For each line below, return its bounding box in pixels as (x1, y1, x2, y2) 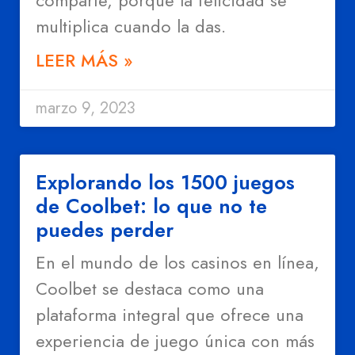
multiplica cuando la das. (36, 13, 226, 40)
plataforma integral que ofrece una (36, 302, 303, 328)
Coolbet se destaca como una (36, 276, 264, 302)
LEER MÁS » (36, 48, 132, 74)
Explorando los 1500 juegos (36, 168, 295, 197)
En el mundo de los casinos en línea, (36, 250, 319, 276)
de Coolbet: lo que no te (36, 192, 267, 221)
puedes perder (36, 216, 174, 245)
